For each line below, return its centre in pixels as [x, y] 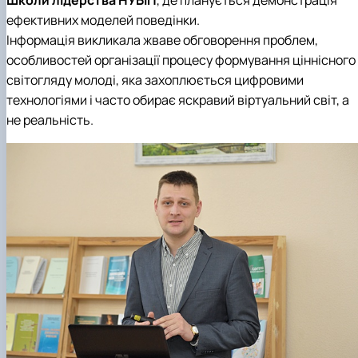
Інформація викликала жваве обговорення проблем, [162, 40]
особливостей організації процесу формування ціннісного [181, 60]
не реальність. [50, 119]
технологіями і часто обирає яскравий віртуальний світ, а [178, 99]
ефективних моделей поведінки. [103, 20]
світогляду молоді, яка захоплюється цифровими [155, 80]
